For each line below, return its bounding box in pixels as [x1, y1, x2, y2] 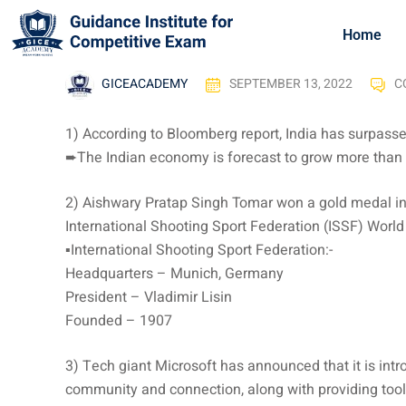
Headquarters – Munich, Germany [65, 262, 284, 285]
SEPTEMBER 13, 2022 [229, 74, 353, 94]
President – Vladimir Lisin [65, 285, 232, 308]
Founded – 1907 [65, 309, 172, 332]
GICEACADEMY [101, 74, 188, 94]
